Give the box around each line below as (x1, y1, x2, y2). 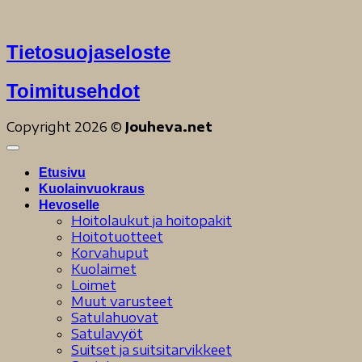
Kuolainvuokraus (39, 181, 145, 196)
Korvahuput (71, 244, 149, 261)
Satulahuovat (71, 309, 158, 326)
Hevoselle (39, 197, 99, 212)
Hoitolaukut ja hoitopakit (71, 212, 232, 229)
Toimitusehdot (6, 79, 140, 102)
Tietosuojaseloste (6, 40, 170, 63)
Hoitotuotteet (71, 228, 163, 245)
